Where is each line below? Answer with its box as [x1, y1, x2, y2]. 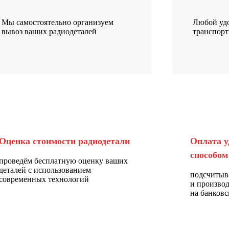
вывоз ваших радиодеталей [2, 27, 97, 36]
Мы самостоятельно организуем [2, 17, 114, 27]
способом [190, 149, 228, 160]
